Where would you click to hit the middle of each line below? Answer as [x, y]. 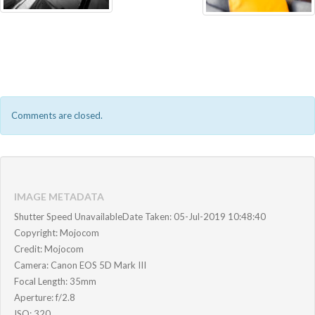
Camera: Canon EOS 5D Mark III [80, 265]
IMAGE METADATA [59, 196]
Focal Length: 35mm [55, 281]
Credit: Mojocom [49, 249]
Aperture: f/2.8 [45, 297]
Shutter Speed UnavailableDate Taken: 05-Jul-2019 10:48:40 [140, 216]
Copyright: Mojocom [57, 232]
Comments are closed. [57, 115]
